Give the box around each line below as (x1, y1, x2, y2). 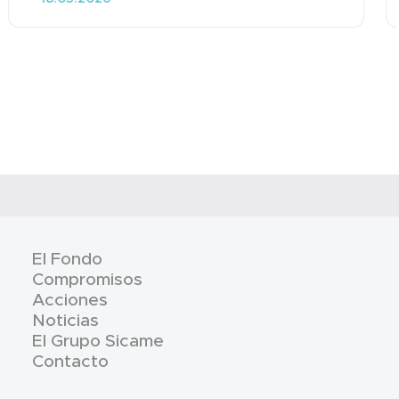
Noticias (31, 309, 99, 331)
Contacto (31, 350, 109, 372)
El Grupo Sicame (31, 330, 164, 352)
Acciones (31, 289, 108, 311)
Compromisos (31, 268, 142, 290)
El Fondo (31, 248, 102, 270)
